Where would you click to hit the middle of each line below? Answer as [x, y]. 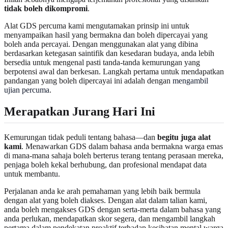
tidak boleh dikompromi [46, 9]
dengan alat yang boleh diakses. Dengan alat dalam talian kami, [106, 201]
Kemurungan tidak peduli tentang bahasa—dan [81, 137]
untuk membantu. [32, 174]
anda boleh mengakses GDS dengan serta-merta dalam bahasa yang [112, 210]
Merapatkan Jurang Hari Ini [80, 112]
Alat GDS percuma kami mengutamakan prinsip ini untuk [97, 26]
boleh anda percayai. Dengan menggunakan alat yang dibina [101, 44]
